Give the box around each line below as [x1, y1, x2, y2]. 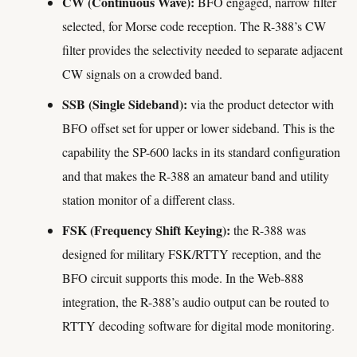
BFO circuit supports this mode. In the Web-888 [62, 269, 304, 286]
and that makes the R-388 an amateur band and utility [62, 167, 329, 184]
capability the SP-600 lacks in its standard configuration [62, 143, 340, 160]
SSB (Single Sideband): [62, 95, 187, 113]
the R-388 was [230, 222, 306, 238]
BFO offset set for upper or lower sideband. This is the [62, 120, 335, 136]
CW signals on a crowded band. [62, 65, 222, 82]
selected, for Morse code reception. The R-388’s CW [62, 18, 326, 34]
